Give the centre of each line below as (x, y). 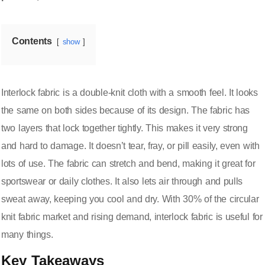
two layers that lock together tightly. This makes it (102, 128)
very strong (225, 128)
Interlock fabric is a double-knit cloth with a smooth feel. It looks (130, 93)
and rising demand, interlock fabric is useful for (166, 217)
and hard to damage (43, 146)
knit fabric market (36, 217)
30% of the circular (221, 199)
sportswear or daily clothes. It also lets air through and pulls (122, 182)
